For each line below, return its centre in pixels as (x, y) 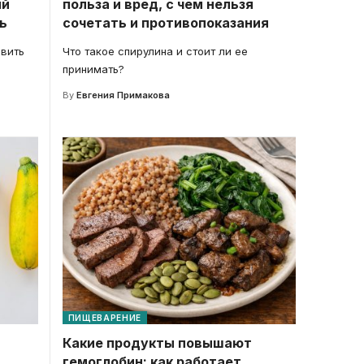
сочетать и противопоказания (165, 22)
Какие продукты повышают (157, 342)
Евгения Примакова (123, 95)
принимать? (93, 69)
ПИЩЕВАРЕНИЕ (105, 317)
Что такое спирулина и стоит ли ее (155, 51)
